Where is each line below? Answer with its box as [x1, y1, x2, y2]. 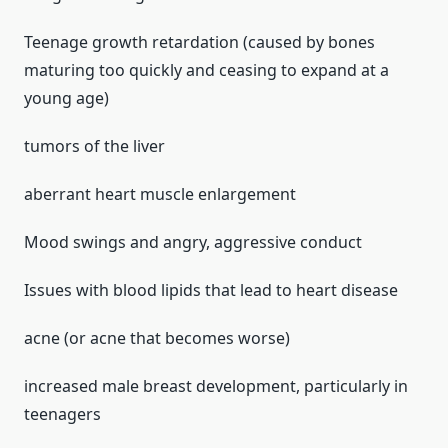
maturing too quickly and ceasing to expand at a [24, 59, 389, 82]
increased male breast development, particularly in [24, 375, 408, 398]
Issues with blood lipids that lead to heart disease [24, 279, 398, 302]
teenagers [24, 403, 101, 426]
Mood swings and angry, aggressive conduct [24, 231, 362, 254]
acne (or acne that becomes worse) [24, 327, 290, 350]
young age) [24, 87, 109, 110]
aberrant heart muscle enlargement [24, 183, 296, 206]
